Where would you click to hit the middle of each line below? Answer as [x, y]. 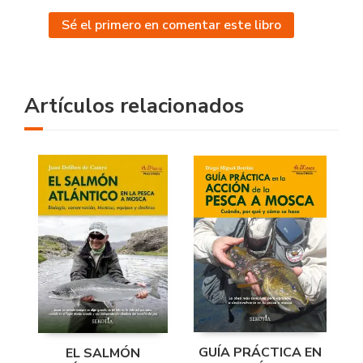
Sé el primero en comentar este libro [171, 26]
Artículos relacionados [134, 106]
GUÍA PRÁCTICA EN [260, 352]
